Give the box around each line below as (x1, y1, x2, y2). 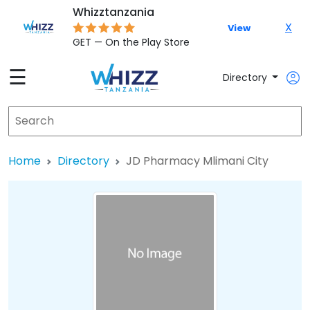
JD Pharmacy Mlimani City (126, 153, 268, 169)
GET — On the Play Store (73, 35, 190, 49)
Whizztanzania (73, 4, 155, 20)
